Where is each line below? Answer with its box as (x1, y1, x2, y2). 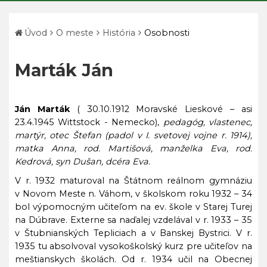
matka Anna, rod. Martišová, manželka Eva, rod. (15, 142, 252, 154)
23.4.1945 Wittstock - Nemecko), (15, 116, 163, 128)
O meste (56, 27, 94, 38)
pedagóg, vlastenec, (163, 116, 253, 128)
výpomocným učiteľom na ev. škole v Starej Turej (33, 201, 252, 212)
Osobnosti (144, 27, 190, 38)
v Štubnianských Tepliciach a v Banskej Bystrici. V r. (15, 228, 252, 238)
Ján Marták (15, 103, 70, 114)
